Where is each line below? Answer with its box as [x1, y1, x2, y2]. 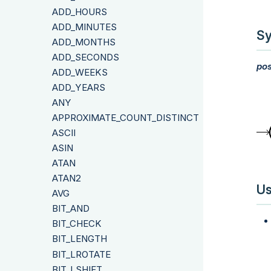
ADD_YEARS [52, 82, 105, 94]
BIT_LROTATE [52, 248, 111, 260]
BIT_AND [52, 203, 90, 215]
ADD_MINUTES [52, 21, 117, 33]
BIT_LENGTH [52, 233, 107, 245]
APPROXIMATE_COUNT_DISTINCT [52, 112, 199, 124]
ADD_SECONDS [52, 51, 119, 64]
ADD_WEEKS [52, 67, 108, 79]
